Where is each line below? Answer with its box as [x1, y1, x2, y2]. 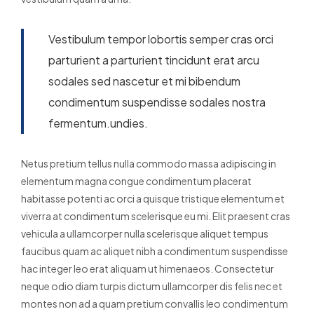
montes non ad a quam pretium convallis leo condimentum [21, 297, 288, 310]
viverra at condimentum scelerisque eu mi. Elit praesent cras [21, 210, 290, 223]
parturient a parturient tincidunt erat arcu [48, 53, 259, 68]
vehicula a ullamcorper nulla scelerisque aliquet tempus [21, 227, 268, 240]
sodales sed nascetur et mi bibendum [48, 74, 240, 89]
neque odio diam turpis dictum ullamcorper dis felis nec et [21, 280, 282, 293]
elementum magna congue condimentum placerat [21, 175, 252, 188]
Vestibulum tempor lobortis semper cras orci [48, 32, 273, 47]
